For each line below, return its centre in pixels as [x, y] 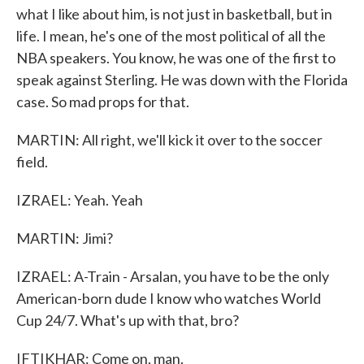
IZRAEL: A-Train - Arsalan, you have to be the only [173, 276]
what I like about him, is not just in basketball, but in [174, 14]
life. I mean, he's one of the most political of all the [171, 36]
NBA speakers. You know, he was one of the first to [176, 58]
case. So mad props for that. [103, 102]
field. [32, 162]
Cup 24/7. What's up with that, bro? [128, 320]
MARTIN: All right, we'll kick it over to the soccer [169, 140]
